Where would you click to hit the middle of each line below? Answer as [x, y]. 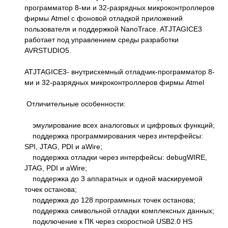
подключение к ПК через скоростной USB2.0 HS [108, 221]
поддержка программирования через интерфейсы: [114, 136]
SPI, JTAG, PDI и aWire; [63, 146]
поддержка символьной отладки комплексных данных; [119, 210]
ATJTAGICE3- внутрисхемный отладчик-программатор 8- [120, 72]
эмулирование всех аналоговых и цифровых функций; [120, 125]
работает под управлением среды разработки [102, 39]
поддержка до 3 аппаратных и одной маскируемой [113, 178]
